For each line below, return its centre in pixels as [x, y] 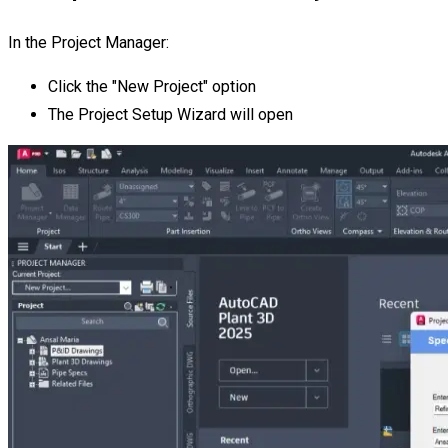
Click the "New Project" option [152, 86]
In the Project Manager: [88, 42]
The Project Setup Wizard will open [170, 114]
